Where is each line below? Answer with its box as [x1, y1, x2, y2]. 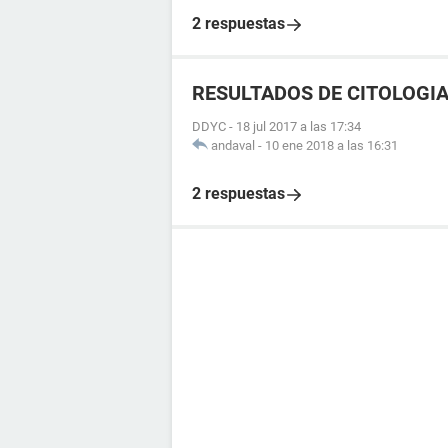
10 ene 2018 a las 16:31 [265, 138, 398, 153]
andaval [211, 138, 255, 153]
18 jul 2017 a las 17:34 [236, 119, 361, 134]
